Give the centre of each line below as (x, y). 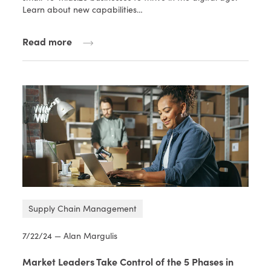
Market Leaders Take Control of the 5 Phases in (128, 262)
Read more (47, 41)
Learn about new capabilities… (83, 10)
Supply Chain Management (83, 209)
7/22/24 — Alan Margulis (70, 236)
